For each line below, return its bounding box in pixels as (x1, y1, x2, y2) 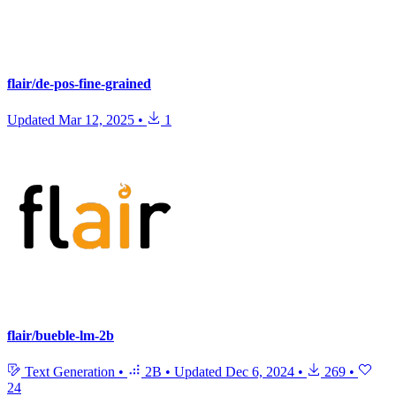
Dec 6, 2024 (225, 363, 294, 379)
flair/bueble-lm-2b (7, 327, 114, 343)
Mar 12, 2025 (58, 112, 134, 128)
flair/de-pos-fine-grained (7, 76, 151, 92)
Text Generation (21, 363, 118, 379)
